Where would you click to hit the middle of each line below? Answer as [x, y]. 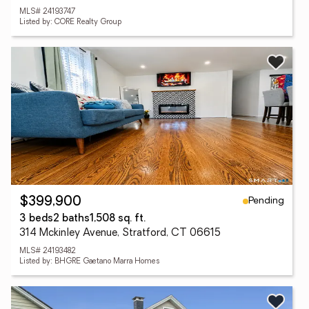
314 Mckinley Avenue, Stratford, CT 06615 [120, 233]
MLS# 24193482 [48, 251]
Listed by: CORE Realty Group [70, 22]
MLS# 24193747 [47, 12]
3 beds [36, 219]
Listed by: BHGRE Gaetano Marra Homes [89, 262]
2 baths [71, 219]
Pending [266, 201]
